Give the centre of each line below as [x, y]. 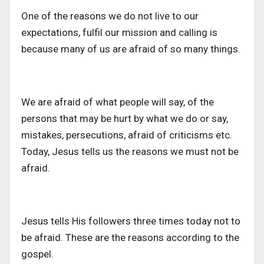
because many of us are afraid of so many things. [131, 49]
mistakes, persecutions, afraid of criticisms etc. [127, 135]
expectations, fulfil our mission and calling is [119, 33]
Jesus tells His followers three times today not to [131, 221]
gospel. [37, 254]
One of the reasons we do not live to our [110, 16]
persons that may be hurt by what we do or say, [125, 119]
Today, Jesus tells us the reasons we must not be [130, 152]
